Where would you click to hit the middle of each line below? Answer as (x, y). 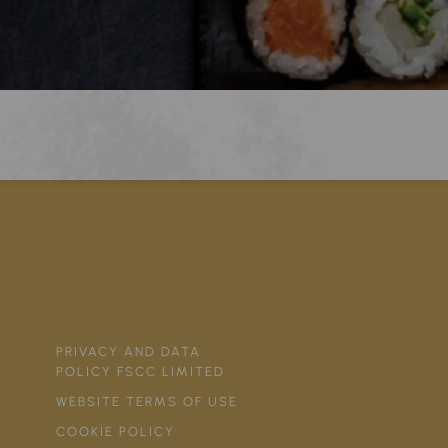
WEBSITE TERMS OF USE (147, 401)
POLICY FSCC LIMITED (141, 371)
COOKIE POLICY (116, 431)
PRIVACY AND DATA (129, 351)
